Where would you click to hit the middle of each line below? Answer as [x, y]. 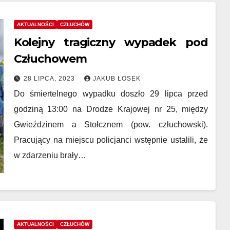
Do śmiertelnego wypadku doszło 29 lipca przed [111, 94]
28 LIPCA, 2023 [50, 79]
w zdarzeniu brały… [50, 155]
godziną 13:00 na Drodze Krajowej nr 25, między [111, 109]
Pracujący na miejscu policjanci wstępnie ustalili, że [111, 140]
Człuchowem [50, 59]
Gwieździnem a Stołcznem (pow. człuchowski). [111, 124]
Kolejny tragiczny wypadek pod [111, 42]
